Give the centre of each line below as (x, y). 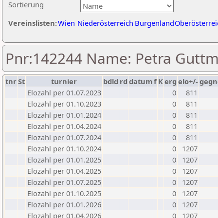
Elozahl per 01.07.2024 (64, 137)
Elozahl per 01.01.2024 (64, 115)
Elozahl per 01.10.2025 (64, 193)
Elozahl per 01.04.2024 (64, 126)
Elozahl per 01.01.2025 (64, 160)
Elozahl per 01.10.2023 (64, 104)
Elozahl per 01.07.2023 (64, 92)
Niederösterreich (105, 23)
